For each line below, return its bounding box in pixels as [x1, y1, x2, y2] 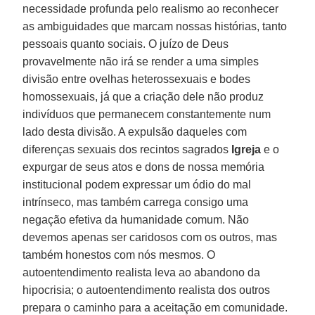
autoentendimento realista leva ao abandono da [22, 266, 261, 278]
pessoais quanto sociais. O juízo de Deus [22, 37, 229, 50]
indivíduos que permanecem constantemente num [22, 108, 271, 120]
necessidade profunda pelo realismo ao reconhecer [22, 2, 279, 15]
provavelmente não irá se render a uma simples [22, 55, 259, 67]
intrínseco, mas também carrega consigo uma [22, 195, 249, 208]
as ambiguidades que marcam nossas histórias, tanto [22, 20, 288, 32]
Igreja [231, 143, 262, 155]
